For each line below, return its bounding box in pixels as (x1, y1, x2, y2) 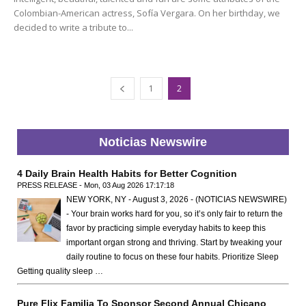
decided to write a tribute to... (14, 21, 133, 34)
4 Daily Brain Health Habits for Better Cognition (17, 168, 237, 180)
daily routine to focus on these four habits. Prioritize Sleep (66, 252, 279, 262)
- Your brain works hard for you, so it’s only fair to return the (66, 209, 283, 219)
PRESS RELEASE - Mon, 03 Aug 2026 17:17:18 (17, 181, 174, 190)
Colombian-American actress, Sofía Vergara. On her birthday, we (14, 7, 280, 20)
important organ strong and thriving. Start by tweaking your (66, 238, 282, 248)
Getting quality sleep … (17, 266, 103, 277)
